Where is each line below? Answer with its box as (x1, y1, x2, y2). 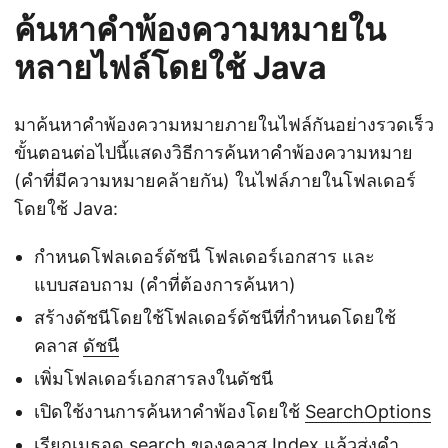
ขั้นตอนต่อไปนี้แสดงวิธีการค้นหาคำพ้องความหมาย (14, 142, 413, 163)
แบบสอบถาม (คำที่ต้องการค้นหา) (34, 274, 296, 295)
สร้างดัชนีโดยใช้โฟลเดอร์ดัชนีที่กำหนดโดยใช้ (34, 307, 396, 328)
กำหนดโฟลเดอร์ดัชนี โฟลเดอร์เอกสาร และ (34, 246, 375, 267)
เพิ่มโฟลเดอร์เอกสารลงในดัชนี (34, 368, 273, 389)
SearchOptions (305, 401, 431, 422)
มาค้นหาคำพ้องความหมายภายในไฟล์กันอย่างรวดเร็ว (14, 114, 434, 135)
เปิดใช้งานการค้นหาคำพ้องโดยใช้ (34, 401, 305, 422)
